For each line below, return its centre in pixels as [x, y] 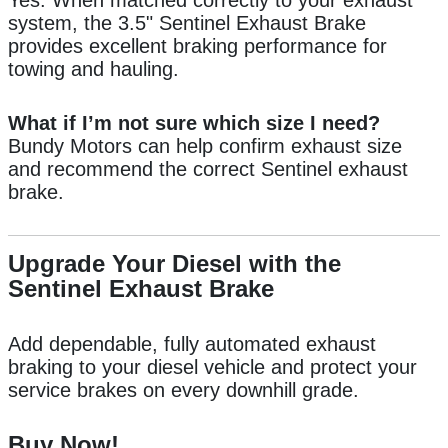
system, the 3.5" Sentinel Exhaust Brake [187, 23]
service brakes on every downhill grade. [183, 390]
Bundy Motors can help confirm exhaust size [205, 146]
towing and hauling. [93, 69]
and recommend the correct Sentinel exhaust [208, 169]
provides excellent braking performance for [197, 46]
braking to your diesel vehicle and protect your [212, 367]
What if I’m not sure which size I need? [194, 123]
